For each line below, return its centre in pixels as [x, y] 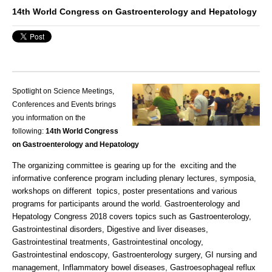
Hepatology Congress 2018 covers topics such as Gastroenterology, [132, 217]
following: [28, 131]
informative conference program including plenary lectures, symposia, [134, 178]
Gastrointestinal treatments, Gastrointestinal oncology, [108, 242]
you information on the [49, 118]
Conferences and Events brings [64, 105]
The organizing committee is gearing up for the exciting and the [125, 166]
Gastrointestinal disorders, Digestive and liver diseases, [110, 229]
